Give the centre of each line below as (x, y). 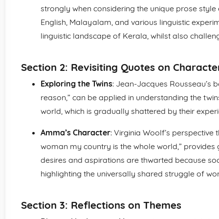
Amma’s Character (76, 132)
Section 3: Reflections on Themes (101, 205)
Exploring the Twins (77, 84)
